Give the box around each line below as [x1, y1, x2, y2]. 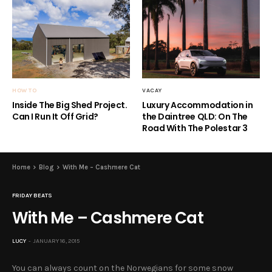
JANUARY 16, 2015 [33, 237, 80, 245]
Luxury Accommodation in [142, 98, 253, 111]
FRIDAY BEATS [12, 191, 52, 199]
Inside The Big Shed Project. [12, 98, 127, 111]
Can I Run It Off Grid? [12, 110, 98, 123]
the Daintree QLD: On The [142, 110, 248, 123]
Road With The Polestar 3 [142, 121, 248, 134]
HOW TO [12, 86, 36, 94]
